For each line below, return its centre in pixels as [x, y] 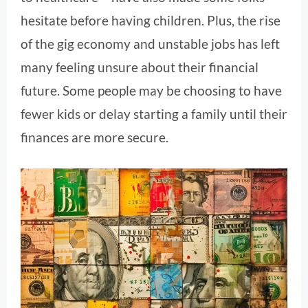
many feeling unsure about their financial [140, 67]
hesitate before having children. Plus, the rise [151, 20]
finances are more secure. [95, 137]
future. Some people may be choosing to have [151, 90]
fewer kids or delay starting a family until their [154, 113]
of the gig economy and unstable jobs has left [150, 43]
